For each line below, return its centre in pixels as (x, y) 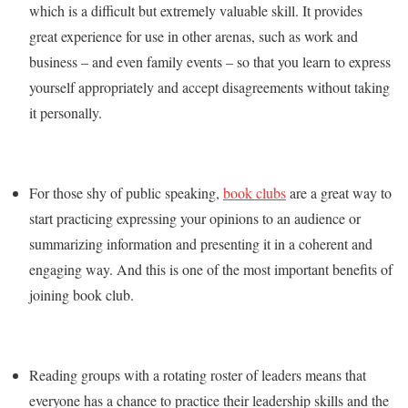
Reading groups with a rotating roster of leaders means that (198, 375)
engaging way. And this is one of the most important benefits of (211, 269)
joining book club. (82, 295)
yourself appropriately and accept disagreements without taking (209, 87)
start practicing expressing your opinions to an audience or (195, 218)
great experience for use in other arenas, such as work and (194, 36)
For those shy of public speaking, (126, 193)
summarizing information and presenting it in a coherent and (201, 244)
